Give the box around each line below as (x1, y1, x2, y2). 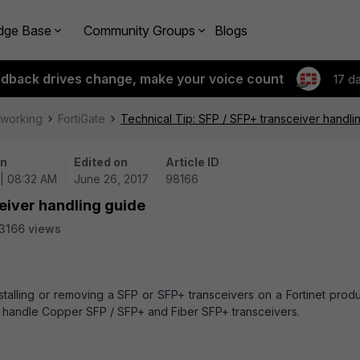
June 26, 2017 (74, 172, 149, 186)
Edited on (74, 155, 128, 169)
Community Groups (84, 22, 195, 39)
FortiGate (58, 112, 105, 125)
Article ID (166, 155, 219, 169)
